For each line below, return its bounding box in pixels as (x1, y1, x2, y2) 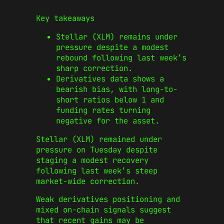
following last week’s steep (36, 165, 157, 176)
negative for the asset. (56, 115, 164, 126)
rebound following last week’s (56, 52, 186, 63)
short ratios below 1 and (56, 94, 164, 105)
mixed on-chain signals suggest (36, 204, 171, 215)
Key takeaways (36, 13, 94, 24)
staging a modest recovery (36, 154, 148, 165)
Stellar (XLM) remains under (56, 31, 177, 42)
